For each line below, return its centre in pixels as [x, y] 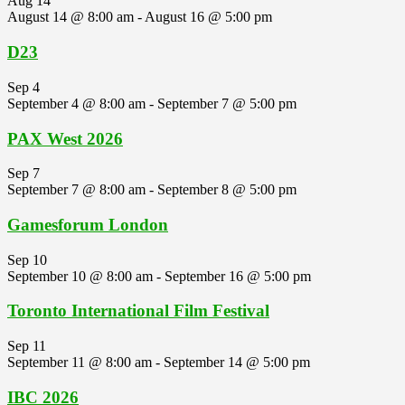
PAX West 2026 [65, 138]
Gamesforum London [88, 225]
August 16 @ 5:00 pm [208, 17]
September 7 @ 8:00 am [76, 190]
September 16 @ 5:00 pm [238, 276]
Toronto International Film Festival [138, 311]
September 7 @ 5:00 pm [227, 103]
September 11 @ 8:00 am [80, 363]
